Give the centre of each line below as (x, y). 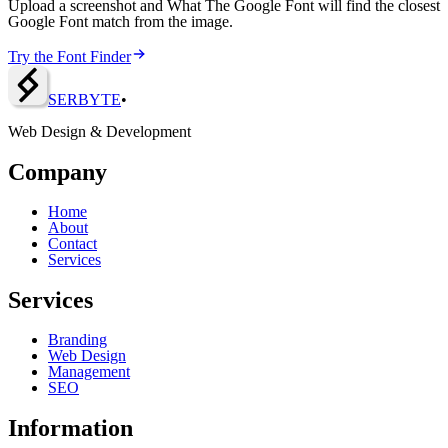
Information (70, 427)
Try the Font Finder (69, 57)
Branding (77, 339)
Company (57, 172)
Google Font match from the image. (120, 22)
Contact (72, 243)
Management (89, 371)
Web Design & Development (99, 132)
